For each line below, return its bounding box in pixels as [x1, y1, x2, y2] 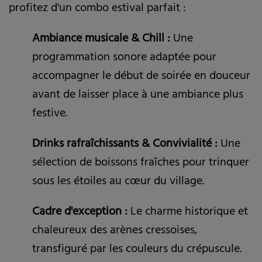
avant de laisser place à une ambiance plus [32, 85, 243, 107]
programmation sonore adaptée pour [32, 47, 216, 70]
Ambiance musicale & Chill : [32, 29, 170, 51]
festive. [32, 104, 67, 126]
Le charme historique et [127, 202, 248, 224]
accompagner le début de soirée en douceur [32, 66, 250, 88]
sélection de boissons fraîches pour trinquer [32, 153, 249, 175]
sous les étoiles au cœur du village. [32, 171, 204, 194]
